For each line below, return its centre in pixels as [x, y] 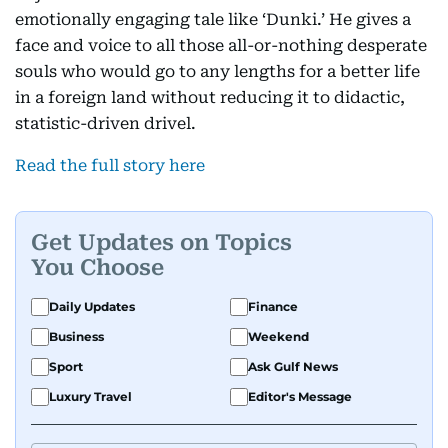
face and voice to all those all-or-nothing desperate [221, 46]
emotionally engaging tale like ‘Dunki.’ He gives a [213, 20]
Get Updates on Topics [161, 242]
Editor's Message [300, 397]
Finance [273, 307]
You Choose [97, 267]
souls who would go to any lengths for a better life [217, 72]
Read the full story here [110, 166]
